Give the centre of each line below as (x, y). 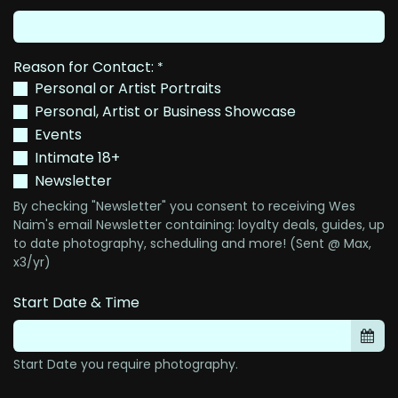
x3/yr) (34, 262)
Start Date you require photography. (126, 364)
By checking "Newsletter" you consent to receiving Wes (184, 206)
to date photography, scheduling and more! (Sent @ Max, (192, 243)
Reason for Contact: (84, 67)
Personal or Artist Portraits (128, 88)
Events (58, 135)
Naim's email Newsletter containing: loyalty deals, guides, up (199, 225)
